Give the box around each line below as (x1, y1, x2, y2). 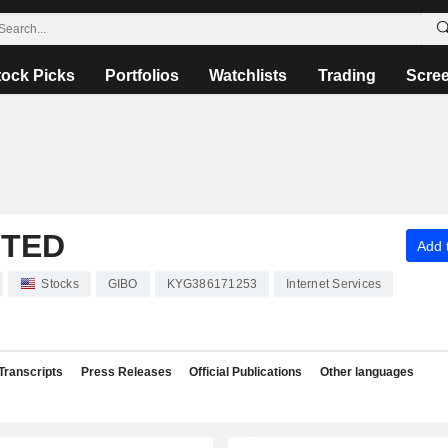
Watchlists (209, 67, 288, 84)
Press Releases (80, 365, 172, 379)
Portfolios (104, 67, 179, 84)
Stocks (41, 277, 79, 291)
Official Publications (189, 365, 302, 379)
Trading (317, 67, 376, 84)
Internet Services (286, 277, 382, 291)
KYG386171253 (166, 277, 258, 291)
